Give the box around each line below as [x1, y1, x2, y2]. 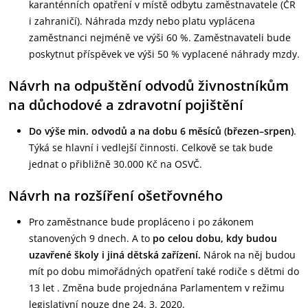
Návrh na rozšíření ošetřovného [8, 186, 223, 205]
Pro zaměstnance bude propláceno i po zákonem [29, 215, 254, 228]
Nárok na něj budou [201, 248, 296, 261]
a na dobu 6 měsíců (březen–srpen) [130, 124, 294, 137]
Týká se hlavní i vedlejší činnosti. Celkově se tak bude [29, 141, 273, 154]
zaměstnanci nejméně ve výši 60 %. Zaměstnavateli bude [29, 31, 291, 44]
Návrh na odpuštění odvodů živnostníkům [8, 76, 289, 95]
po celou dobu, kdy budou [153, 232, 277, 245]
